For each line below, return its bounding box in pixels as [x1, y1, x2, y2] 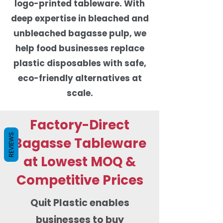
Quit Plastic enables [30, 196, 129, 210]
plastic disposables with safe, [13, 57, 146, 69]
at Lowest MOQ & [23, 152, 136, 171]
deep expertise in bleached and [10, 12, 149, 24]
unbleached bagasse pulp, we [13, 27, 146, 39]
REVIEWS [7, 131, 15, 157]
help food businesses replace [15, 42, 144, 54]
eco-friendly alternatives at [17, 72, 142, 84]
